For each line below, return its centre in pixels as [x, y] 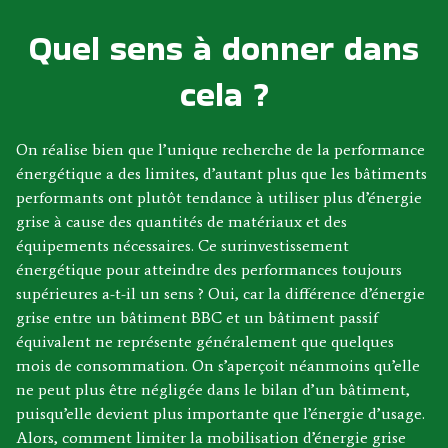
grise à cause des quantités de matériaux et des [181, 221]
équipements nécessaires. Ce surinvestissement [182, 245]
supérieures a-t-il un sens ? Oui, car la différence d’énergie [220, 293]
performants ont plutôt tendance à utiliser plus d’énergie [219, 197]
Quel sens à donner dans [224, 48]
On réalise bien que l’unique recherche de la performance [220, 149]
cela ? [224, 94]
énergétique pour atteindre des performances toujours [209, 269]
